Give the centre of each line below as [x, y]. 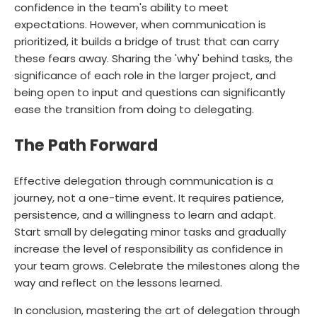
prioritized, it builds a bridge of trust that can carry [146, 41]
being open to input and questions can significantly [150, 92]
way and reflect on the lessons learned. [118, 282]
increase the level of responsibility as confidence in [149, 248]
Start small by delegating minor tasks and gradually [150, 231]
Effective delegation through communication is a [144, 180]
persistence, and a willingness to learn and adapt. [145, 214]
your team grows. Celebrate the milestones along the [157, 265]
